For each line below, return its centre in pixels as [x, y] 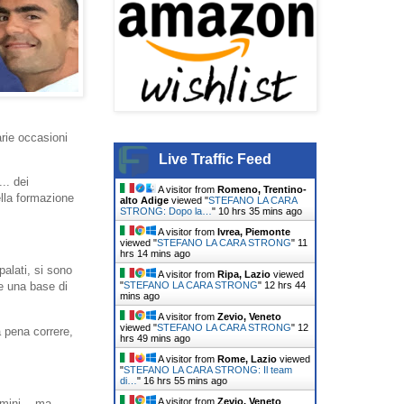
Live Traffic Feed [215, 159]
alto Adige [144, 200]
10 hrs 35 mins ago [260, 211]
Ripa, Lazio [244, 274]
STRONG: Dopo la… [166, 211]
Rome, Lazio [247, 358]
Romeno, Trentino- [262, 189]
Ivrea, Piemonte [254, 231]
